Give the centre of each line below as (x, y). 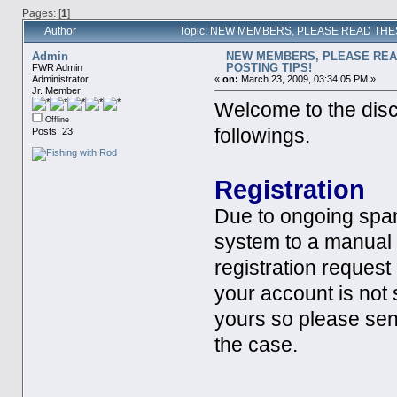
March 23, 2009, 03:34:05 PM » (307, 78)
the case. (257, 345)
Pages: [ (41, 12)
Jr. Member (56, 90)
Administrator (60, 78)
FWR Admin (57, 67)
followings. (263, 136)
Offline (55, 119)
